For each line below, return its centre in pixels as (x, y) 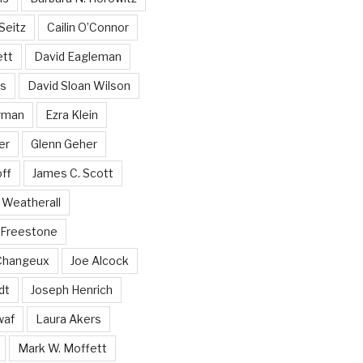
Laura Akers (68, 319)
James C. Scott (73, 173)
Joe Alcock (99, 261)
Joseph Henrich (71, 290)
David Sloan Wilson (79, 86)
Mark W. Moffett (62, 348)
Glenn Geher (64, 144)
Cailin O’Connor (88, 28)
